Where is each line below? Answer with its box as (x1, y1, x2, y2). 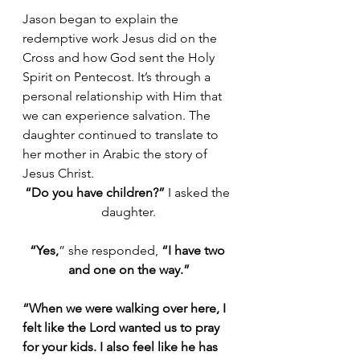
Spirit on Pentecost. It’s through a (22, 68, 214, 84)
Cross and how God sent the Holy (22, 49, 218, 65)
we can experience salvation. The (22, 107, 214, 123)
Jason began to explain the (22, 10, 182, 27)
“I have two (161, 242, 228, 258)
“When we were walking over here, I (22, 300, 229, 316)
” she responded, (58, 242, 162, 258)
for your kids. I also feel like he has (22, 338, 221, 354)
